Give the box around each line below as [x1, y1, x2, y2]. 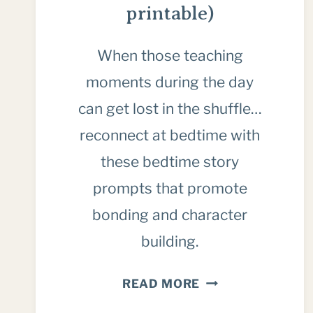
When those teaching [96, 46, 243, 64]
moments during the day [86, 73, 254, 91]
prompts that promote [92, 179, 247, 197]
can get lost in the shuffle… [78, 99, 262, 117]
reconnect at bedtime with [80, 126, 261, 144]
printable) [125, 1, 214, 24]
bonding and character [92, 205, 248, 224]
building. [141, 232, 199, 250]
